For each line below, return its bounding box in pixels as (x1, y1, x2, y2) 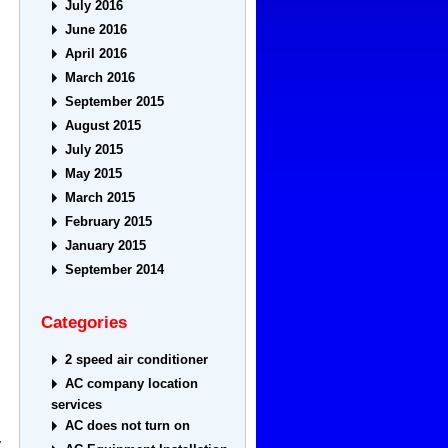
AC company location (65, 376, 199, 392)
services (51, 397, 103, 413)
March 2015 (65, 190, 136, 206)
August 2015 (65, 118, 142, 134)
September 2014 (65, 262, 165, 278)
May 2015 (65, 166, 123, 182)
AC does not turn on (65, 418, 191, 434)
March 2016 (65, 70, 136, 86)
